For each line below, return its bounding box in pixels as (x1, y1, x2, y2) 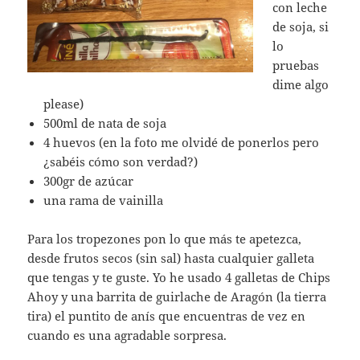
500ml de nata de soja (43, 115, 167, 132)
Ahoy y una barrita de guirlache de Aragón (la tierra (27, 288, 327, 305)
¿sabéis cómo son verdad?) (43, 153, 198, 170)
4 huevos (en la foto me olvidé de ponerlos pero (43, 134, 320, 151)
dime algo (272, 76, 329, 93)
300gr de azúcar (43, 173, 134, 190)
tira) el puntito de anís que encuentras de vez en (27, 308, 306, 325)
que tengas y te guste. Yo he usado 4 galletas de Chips (27, 269, 331, 286)
